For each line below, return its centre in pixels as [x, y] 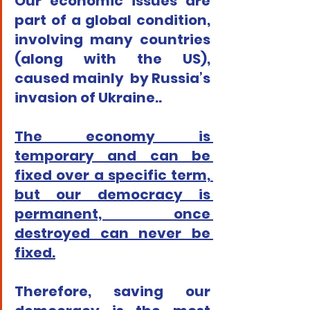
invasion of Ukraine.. [88, 98]
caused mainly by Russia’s [112, 79]
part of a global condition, [112, 20]
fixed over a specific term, [112, 175]
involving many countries [112, 40]
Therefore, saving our [112, 292]
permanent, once [112, 214]
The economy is [112, 137]
